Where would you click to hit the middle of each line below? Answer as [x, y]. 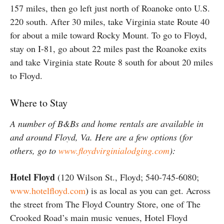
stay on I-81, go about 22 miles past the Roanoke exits [108, 48]
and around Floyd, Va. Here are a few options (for [101, 137]
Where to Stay [39, 102]
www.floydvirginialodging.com [114, 150]
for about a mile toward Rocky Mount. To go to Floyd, [108, 35]
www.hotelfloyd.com [48, 190]
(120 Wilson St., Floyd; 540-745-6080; [128, 177]
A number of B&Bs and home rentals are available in [107, 123]
